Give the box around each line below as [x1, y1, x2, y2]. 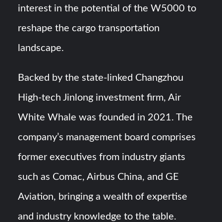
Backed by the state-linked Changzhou [18, 73, 184, 83]
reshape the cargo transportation [18, 23, 160, 34]
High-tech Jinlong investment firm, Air [18, 93, 181, 103]
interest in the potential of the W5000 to [18, 3, 197, 14]
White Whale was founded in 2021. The [18, 112, 193, 123]
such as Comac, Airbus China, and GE [18, 172, 179, 182]
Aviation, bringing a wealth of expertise [18, 192, 188, 202]
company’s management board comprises [18, 132, 196, 143]
